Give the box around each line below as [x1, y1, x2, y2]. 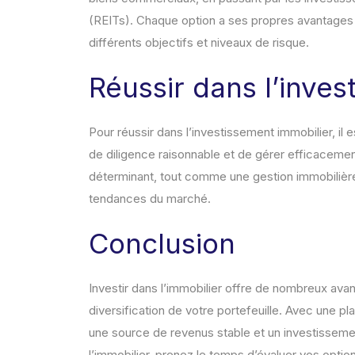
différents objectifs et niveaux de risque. [89, 35, 309, 51]
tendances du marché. [89, 191, 211, 207]
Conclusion [89, 227, 235, 261]
